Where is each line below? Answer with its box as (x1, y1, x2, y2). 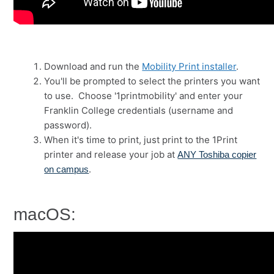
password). (44, 119, 92, 131)
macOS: (13, 205, 76, 224)
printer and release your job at (44, 149, 178, 161)
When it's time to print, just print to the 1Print (44, 134, 238, 146)
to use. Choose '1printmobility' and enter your (44, 90, 243, 102)
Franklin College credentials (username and (44, 105, 234, 117)
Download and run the (44, 61, 143, 73)
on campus (44, 164, 89, 175)
